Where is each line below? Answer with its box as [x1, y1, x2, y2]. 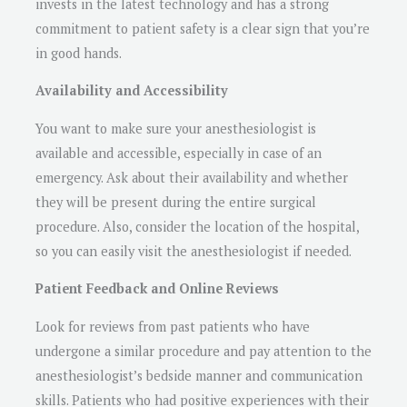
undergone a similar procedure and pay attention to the [35, 342, 372, 360]
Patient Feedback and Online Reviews [35, 280, 279, 298]
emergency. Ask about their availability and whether [35, 168, 348, 186]
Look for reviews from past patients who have [35, 317, 310, 335]
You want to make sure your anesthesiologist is [35, 119, 316, 137]
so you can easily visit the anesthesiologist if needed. [35, 242, 352, 260]
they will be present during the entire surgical [35, 193, 316, 211]
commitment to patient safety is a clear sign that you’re [35, 19, 370, 37]
